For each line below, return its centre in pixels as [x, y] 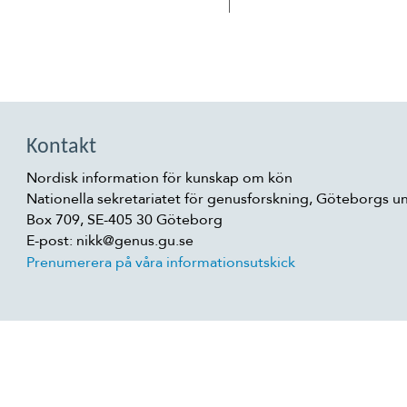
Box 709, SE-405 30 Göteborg [124, 220]
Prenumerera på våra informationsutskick [161, 263]
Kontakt [61, 147]
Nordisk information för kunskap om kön [159, 178]
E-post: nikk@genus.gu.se [110, 241]
